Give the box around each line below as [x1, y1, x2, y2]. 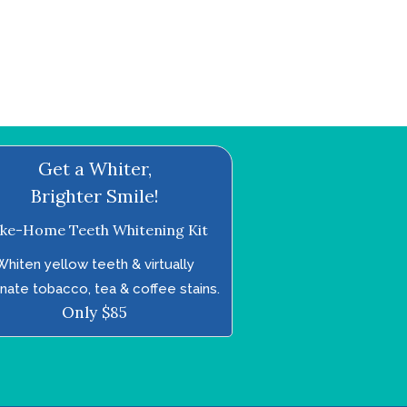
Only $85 [62, 302, 128, 323]
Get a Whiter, [37, 156, 152, 180]
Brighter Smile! [30, 184, 159, 207]
